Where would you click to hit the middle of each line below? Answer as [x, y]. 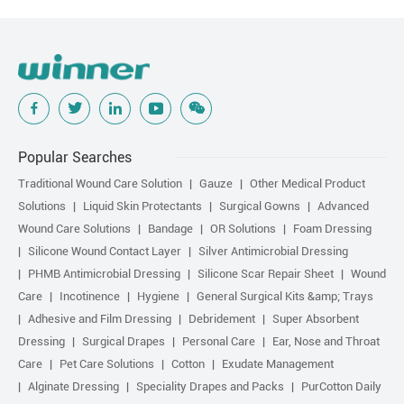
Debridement [222, 318]
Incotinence [90, 296]
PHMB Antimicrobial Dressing [104, 273]
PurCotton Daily [341, 386]
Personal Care [219, 341]
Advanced [343, 206]
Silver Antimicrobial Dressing [273, 251]
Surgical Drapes [124, 341]
